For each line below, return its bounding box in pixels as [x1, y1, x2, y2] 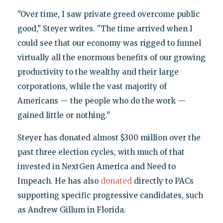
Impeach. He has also [17, 176, 101, 186]
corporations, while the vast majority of [17, 81, 167, 91]
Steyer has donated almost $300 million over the [17, 132, 201, 142]
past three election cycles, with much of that [17, 147, 185, 157]
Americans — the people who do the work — [17, 96, 186, 106]
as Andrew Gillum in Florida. [17, 205, 126, 215]
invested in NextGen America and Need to [17, 161, 176, 171]
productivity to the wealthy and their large [17, 67, 179, 77]
